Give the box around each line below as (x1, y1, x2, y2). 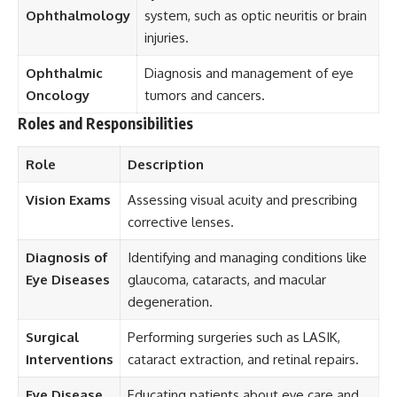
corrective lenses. (127, 213, 234, 230)
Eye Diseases (25, 270, 110, 288)
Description (127, 155, 204, 173)
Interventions (25, 350, 113, 368)
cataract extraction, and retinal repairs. (127, 350, 359, 368)
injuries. (144, 29, 189, 46)
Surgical (25, 328, 79, 346)
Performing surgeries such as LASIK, (127, 328, 340, 346)
